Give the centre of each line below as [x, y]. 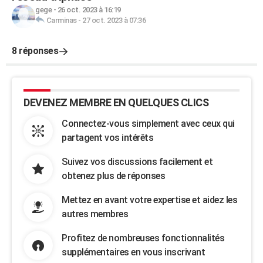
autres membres [95, 214]
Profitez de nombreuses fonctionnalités [143, 238]
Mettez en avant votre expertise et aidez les [149, 200]
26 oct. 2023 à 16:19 [89, 10]
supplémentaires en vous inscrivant [133, 252]
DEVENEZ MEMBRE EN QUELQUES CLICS [116, 102]
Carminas [61, 20]
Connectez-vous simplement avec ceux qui [148, 124]
